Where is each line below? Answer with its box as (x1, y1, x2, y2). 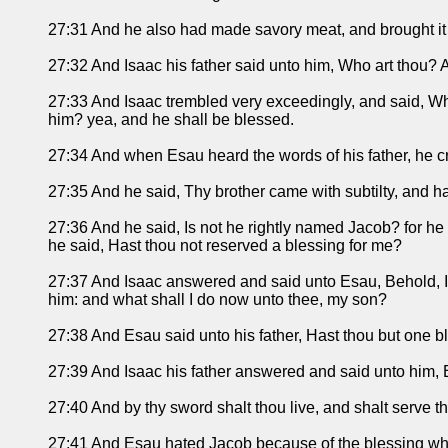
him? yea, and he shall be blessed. (48, 111, 294, 129)
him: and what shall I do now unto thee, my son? (48, 291, 387, 309)
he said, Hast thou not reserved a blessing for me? (48, 237, 402, 255)
